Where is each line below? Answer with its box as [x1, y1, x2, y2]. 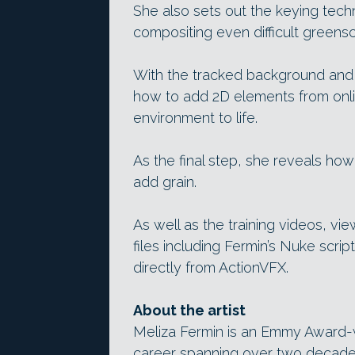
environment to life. [133, 109, 258, 126]
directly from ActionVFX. [133, 258, 288, 276]
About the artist [133, 301, 246, 319]
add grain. [133, 173, 197, 190]
